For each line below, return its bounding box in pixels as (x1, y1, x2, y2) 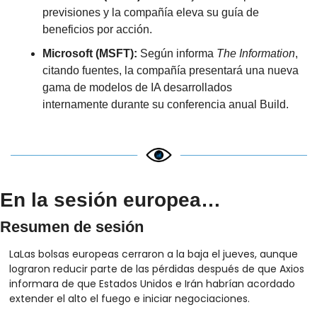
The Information (216, 47, 295, 59)
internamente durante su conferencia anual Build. (42, 98, 289, 110)
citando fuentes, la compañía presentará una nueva (42, 64, 299, 76)
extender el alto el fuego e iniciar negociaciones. (8, 291, 250, 306)
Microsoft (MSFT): (42, 47, 137, 59)
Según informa (137, 47, 217, 59)
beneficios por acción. (42, 23, 152, 35)
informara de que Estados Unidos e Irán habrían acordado (8, 276, 295, 291)
